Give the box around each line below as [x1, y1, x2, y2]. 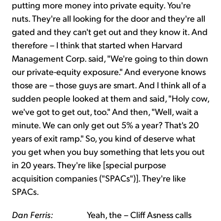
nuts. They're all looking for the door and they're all [12, 12, 205, 24]
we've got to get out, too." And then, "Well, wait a [12, 106, 198, 117]
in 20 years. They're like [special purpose [12, 159, 166, 171]
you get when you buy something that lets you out [12, 146, 205, 157]
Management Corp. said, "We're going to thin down [12, 52, 208, 64]
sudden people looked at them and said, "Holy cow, [12, 92, 209, 104]
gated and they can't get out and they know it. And [12, 26, 208, 37]
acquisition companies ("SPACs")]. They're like [12, 172, 186, 184]
